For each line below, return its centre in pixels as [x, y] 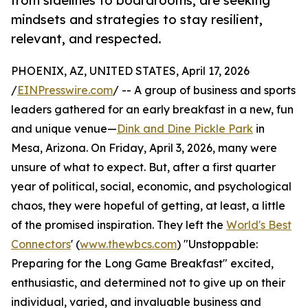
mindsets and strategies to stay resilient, [137, 20]
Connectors [41, 244]
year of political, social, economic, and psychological [151, 187]
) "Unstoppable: [217, 244]
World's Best [259, 225]
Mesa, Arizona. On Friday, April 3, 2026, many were [144, 148]
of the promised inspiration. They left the [119, 225]
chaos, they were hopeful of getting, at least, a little [148, 206]
